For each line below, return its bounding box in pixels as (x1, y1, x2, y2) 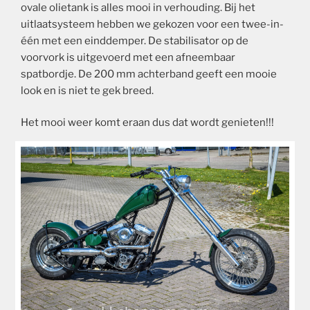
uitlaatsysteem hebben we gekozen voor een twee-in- (21, 17, 284, 30)
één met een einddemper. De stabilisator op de (21, 34, 248, 47)
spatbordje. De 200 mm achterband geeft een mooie (21, 67, 277, 80)
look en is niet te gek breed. (21, 84, 154, 97)
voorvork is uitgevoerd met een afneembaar (21, 51, 235, 64)
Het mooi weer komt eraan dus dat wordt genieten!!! (21, 116, 274, 129)
